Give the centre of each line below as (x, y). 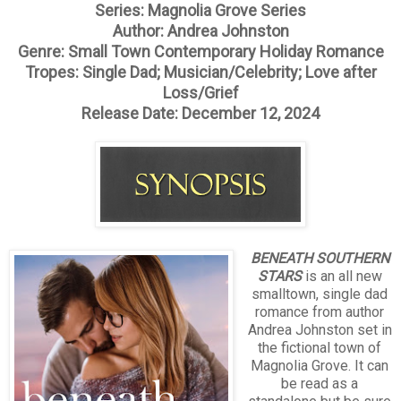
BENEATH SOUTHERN (320, 258)
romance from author (320, 311)
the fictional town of (320, 347)
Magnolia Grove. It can (320, 365)
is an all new (341, 276)
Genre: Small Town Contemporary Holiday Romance (200, 51)
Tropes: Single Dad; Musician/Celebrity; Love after (200, 72)
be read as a (320, 383)
